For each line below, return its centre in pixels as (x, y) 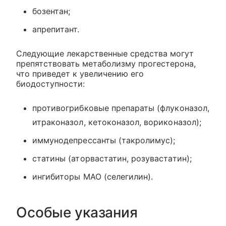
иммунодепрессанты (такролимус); (104, 140)
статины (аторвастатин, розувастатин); (112, 159)
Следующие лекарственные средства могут (105, 54)
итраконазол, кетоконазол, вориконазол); (117, 122)
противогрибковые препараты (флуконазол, (121, 108)
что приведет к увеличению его (80, 74)
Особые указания (77, 213)
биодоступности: (50, 84)
